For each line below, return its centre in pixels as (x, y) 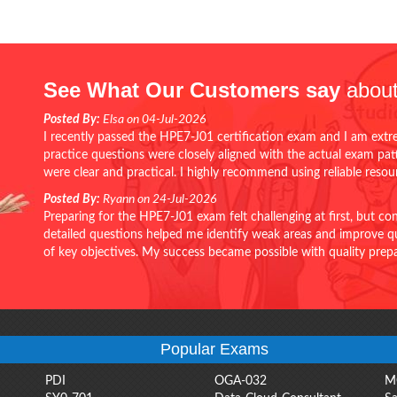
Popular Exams (215, 349)
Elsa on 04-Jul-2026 (153, 119)
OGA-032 (241, 381)
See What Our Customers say (192, 90)
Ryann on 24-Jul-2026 (158, 199)
